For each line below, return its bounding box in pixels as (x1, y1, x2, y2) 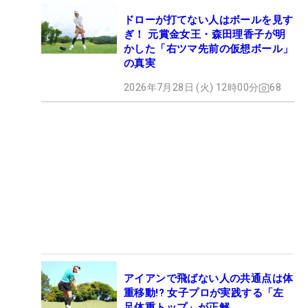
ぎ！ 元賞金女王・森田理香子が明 (124, 28, 286, 41)
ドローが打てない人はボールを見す (124, 14, 294, 27)
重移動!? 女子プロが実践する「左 (124, 287, 284, 300)
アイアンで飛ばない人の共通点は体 (124, 272, 294, 285)
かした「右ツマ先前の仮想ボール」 (124, 43, 294, 56)
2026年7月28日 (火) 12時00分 (124, 82, 259, 93)
